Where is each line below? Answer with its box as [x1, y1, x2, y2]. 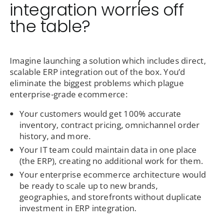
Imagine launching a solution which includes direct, [9, 55, 206, 67]
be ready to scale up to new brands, [19, 180, 158, 192]
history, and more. [19, 130, 91, 142]
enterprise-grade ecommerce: [9, 89, 127, 100]
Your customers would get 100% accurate [19, 108, 182, 120]
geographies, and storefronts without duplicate [19, 191, 202, 203]
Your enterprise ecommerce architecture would [19, 169, 206, 181]
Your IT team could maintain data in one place [19, 144, 197, 156]
